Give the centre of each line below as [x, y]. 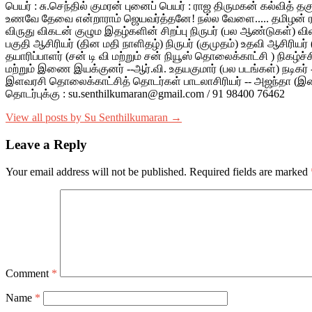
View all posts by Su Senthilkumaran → [94, 118]
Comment [29, 273]
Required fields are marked [250, 171]
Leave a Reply [46, 144]
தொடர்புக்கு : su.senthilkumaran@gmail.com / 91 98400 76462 [145, 94]
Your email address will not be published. [96, 171]
